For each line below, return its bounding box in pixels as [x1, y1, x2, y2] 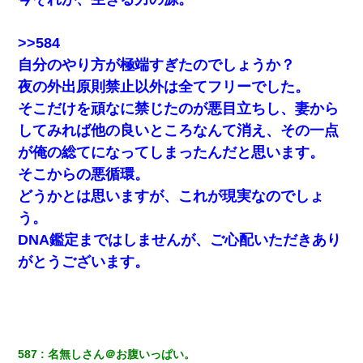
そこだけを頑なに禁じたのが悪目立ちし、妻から [18, 100, 340, 117]
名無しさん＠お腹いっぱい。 [48, 347, 196, 361]
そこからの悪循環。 [18, 165, 150, 182]
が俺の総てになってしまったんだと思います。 [18, 143, 325, 160]
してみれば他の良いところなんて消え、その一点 [18, 122, 340, 139]
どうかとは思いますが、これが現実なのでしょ [18, 187, 325, 204]
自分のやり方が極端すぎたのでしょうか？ [18, 56, 296, 73]
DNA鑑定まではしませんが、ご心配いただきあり [18, 231, 342, 248]
